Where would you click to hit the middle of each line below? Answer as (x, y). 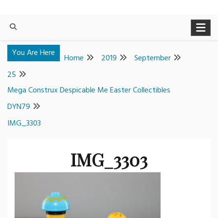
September (153, 58)
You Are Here (34, 53)
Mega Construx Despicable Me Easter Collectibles (89, 90)
